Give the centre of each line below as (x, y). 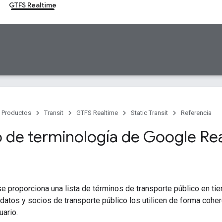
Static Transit (149, 113)
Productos (16, 113)
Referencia (196, 113)
